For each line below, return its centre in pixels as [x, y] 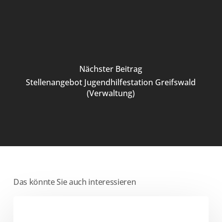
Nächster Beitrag [111, 69]
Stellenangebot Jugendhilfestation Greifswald [111, 82]
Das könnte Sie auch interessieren [75, 182]
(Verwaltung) [111, 93]
